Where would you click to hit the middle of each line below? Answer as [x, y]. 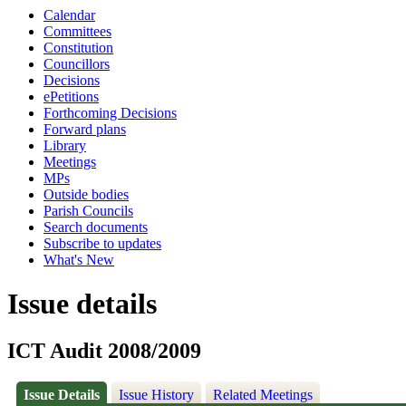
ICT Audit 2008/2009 [104, 351]
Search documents [96, 227]
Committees [77, 31]
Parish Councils [88, 211]
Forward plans [85, 129]
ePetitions [71, 97]
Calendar [69, 15]
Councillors [77, 64]
